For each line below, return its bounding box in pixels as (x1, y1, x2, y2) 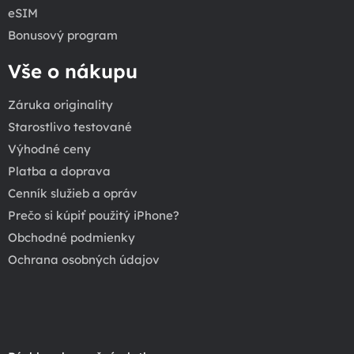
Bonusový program (8, 27, 118, 43)
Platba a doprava (8, 163, 111, 179)
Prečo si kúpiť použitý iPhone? (8, 207, 179, 223)
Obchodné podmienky (8, 229, 135, 245)
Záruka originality (8, 96, 113, 112)
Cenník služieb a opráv (8, 185, 137, 201)
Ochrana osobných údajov (8, 251, 160, 267)
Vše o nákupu (8, 58, 137, 83)
